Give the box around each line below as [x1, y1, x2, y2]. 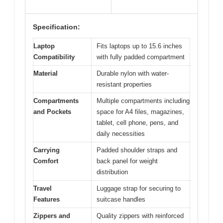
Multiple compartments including [97, 97, 190, 105]
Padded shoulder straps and [97, 146, 177, 154]
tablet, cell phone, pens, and [97, 119, 178, 127]
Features [33, 196, 60, 204]
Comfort [33, 157, 58, 165]
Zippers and [33, 212, 70, 220]
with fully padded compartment [97, 53, 185, 61]
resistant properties [97, 81, 152, 89]
